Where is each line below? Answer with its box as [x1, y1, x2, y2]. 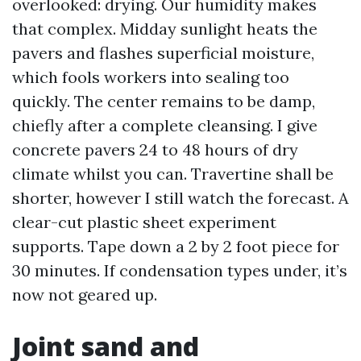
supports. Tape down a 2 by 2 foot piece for [12, 236, 339, 256]
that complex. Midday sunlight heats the [12, 19, 317, 39]
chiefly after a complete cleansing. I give [12, 115, 317, 135]
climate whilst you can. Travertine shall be [12, 164, 334, 184]
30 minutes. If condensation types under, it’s [12, 260, 347, 280]
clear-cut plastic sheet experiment [12, 212, 276, 232]
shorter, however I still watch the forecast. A [12, 188, 349, 208]
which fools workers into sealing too [12, 67, 289, 87]
